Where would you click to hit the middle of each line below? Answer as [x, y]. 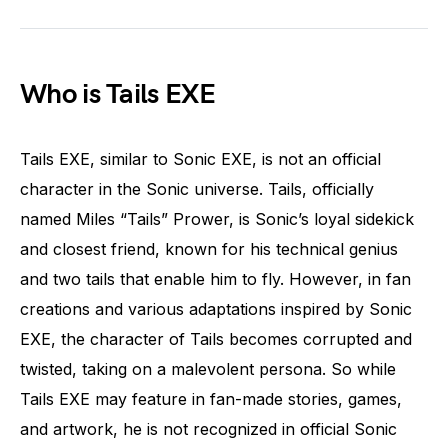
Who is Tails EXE [117, 94]
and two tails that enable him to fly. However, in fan [215, 278]
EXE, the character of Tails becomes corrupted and [216, 338]
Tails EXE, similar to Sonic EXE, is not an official [200, 158]
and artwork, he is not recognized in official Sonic [208, 428]
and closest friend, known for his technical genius [209, 248]
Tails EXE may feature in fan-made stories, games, [211, 398]
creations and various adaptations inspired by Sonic [216, 308]
